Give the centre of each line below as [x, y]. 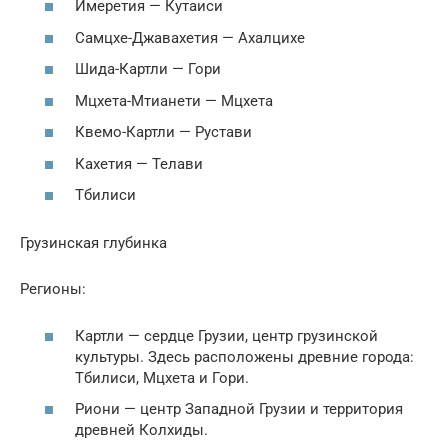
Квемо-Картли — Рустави [163, 132]
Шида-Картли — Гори [148, 69]
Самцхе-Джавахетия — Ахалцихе [190, 37]
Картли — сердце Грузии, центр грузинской [226, 335]
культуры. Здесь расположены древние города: [244, 356]
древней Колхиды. [143, 430]
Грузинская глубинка [93, 243]
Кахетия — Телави [139, 163]
